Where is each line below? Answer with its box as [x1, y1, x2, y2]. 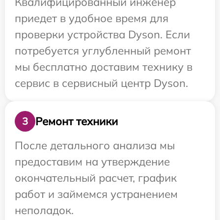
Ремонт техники [35, 114, 118, 128]
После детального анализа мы [15, 138, 175, 152]
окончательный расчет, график [15, 171, 177, 185]
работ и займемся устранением [15, 187, 178, 201]
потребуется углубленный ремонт [15, 44, 191, 57]
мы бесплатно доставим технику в [15, 60, 192, 74]
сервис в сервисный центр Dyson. [15, 76, 188, 90]
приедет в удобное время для [15, 11, 168, 25]
